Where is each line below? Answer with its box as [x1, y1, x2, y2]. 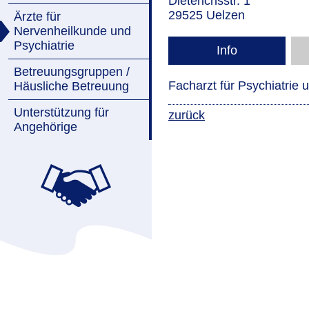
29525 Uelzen [168, 8, 245, 22]
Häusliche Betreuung [14, 79, 129, 93]
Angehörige [14, 120, 77, 134]
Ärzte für [14, 10, 61, 23]
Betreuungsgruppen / [14, 65, 130, 79]
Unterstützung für [14, 106, 109, 119]
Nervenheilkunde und [14, 24, 131, 38]
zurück [168, 108, 205, 123]
